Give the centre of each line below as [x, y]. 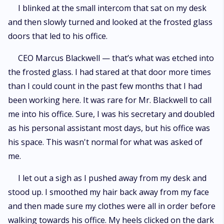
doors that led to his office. [58, 36]
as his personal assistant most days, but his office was [109, 128]
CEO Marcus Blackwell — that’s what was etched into [116, 58]
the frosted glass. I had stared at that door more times [109, 72]
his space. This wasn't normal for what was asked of [105, 142]
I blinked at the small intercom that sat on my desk [112, 8]
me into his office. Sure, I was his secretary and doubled [111, 114]
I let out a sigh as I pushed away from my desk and [112, 178]
